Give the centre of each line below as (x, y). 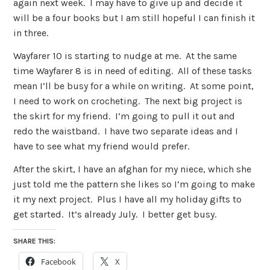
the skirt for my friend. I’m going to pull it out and (124, 116)
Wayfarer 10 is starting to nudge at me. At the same (125, 55)
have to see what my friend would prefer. (102, 146)
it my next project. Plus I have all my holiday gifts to (128, 199)
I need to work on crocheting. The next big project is (128, 101)
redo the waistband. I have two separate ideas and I (126, 131)
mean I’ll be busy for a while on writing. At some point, (134, 86)
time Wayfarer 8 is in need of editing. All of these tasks (133, 71)
